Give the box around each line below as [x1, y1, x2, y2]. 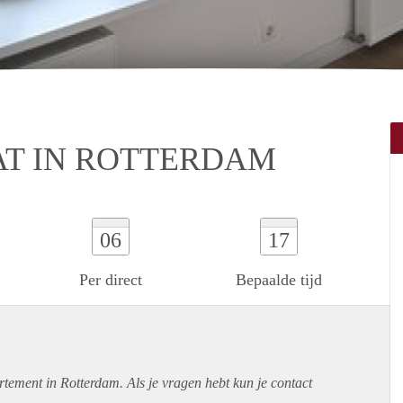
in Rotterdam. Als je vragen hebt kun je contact [42, 374, 312, 390]
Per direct [78, 270, 142, 289]
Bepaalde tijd [236, 270, 323, 289]
